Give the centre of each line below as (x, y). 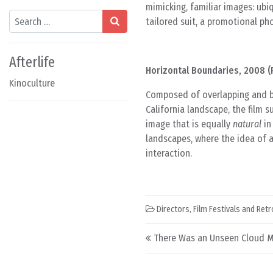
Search (22, 16)
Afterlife (32, 62)
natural (247, 124)
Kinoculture (32, 83)
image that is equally (189, 124)
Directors (173, 209)
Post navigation (204, 233)
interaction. (169, 153)
